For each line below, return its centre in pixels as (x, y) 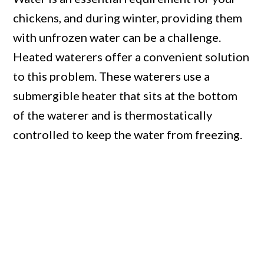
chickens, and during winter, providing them (128, 18)
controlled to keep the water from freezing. (128, 135)
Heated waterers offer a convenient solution (131, 57)
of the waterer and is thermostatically (113, 115)
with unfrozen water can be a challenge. (117, 37)
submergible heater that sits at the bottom (126, 96)
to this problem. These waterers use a (112, 76)
